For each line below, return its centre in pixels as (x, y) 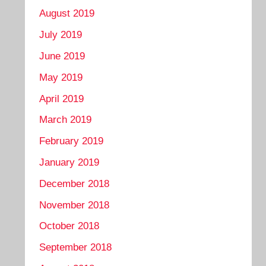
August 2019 (67, 14)
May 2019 (61, 77)
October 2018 (69, 226)
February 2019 (72, 141)
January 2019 (69, 162)
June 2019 (62, 56)
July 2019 (61, 35)
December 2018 (75, 183)
